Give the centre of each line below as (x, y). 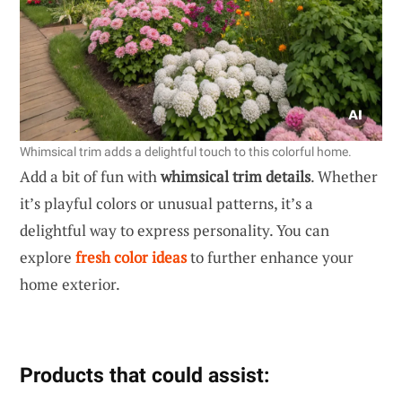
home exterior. (70, 284)
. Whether (344, 176)
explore (48, 257)
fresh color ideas (131, 257)
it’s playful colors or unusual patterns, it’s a (166, 203)
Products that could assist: (144, 375)
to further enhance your (270, 257)
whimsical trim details (236, 176)
